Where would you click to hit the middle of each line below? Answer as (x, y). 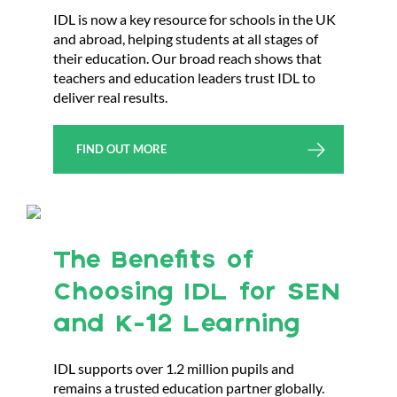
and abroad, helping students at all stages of (186, 39)
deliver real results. (110, 97)
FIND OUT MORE (121, 149)
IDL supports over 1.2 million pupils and (174, 368)
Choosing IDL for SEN (197, 293)
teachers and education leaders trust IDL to (184, 78)
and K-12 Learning (176, 325)
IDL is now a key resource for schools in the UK (195, 19)
